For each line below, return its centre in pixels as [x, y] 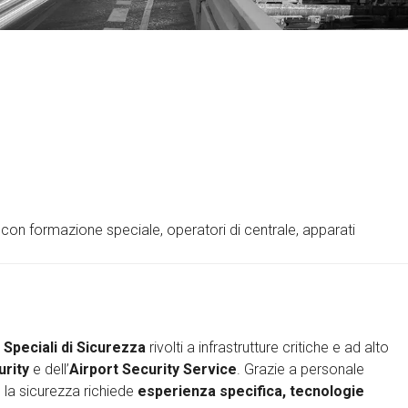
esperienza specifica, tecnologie [251, 391]
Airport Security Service [153, 369]
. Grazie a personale [301, 369]
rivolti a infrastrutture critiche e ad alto [267, 347]
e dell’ [49, 369]
